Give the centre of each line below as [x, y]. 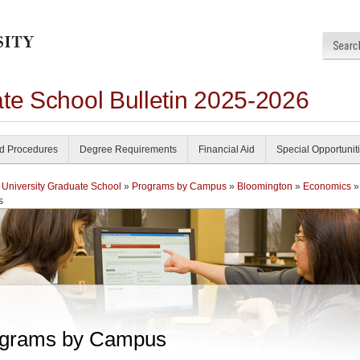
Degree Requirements [128, 149]
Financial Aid [227, 149]
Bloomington [265, 186]
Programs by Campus [179, 186]
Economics [327, 186]
